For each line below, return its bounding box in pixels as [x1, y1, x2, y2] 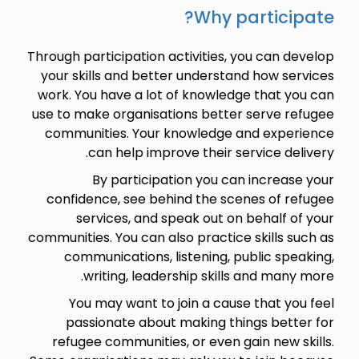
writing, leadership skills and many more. [83, 266, 334, 285]
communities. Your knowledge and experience [44, 123, 334, 143]
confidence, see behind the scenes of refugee [46, 189, 334, 208]
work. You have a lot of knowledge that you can [37, 85, 334, 104]
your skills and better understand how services [40, 66, 334, 85]
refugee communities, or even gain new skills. [51, 332, 334, 351]
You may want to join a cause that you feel [68, 293, 334, 313]
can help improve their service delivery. [87, 143, 334, 162]
